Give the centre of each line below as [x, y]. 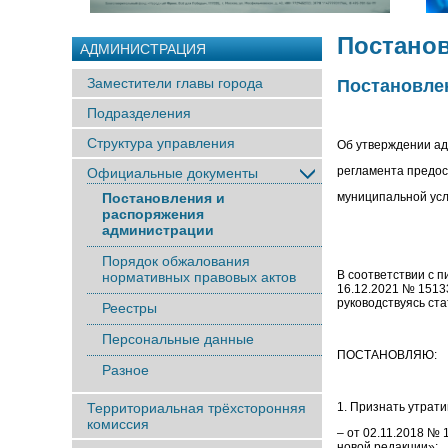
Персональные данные [178, 339]
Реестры [129, 308]
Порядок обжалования [176, 261]
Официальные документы [172, 173]
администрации [158, 230]
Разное [125, 370]
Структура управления [161, 143]
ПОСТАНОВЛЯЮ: [387, 355]
